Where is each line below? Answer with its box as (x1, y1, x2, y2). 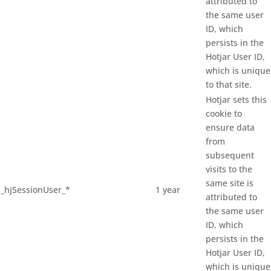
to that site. (206, 79, 252, 91)
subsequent (206, 149, 254, 162)
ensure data (206, 122, 255, 134)
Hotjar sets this (206, 94, 267, 106)
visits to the (206, 163, 252, 175)
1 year (155, 184, 180, 196)
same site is (206, 177, 253, 189)
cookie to (206, 108, 242, 120)
